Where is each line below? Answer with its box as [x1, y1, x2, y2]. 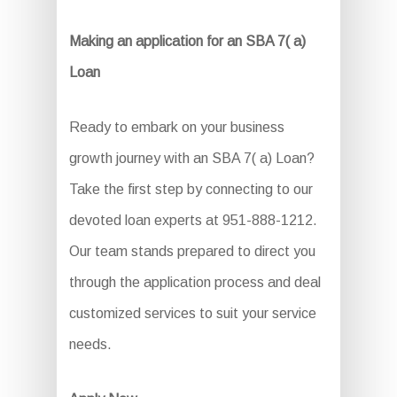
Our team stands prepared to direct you [68, 244, 315, 260]
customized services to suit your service [68, 306, 316, 322]
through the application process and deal [68, 275, 321, 291]
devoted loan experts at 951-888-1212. [68, 213, 317, 229]
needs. [68, 337, 112, 353]
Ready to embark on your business [68, 120, 284, 136]
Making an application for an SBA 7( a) [68, 34, 306, 50]
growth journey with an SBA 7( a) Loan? [68, 151, 315, 167]
